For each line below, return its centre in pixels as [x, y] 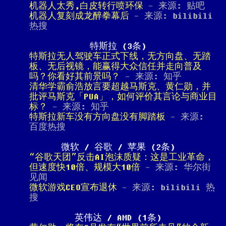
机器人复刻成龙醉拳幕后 [79, 16]
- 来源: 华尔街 [176, 167]
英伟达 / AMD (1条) [118, 218]
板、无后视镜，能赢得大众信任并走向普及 [116, 67]
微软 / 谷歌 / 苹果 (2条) [118, 147]
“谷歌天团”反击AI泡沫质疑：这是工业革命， [122, 157]
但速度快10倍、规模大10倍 [85, 167]
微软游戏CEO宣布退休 [73, 188]
